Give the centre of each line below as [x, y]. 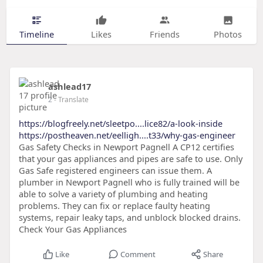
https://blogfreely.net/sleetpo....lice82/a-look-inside [120, 124]
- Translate [71, 100]
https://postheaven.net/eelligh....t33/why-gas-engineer [127, 135]
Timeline [36, 34]
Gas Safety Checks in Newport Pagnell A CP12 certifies [126, 147]
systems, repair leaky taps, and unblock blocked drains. [129, 218]
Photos [228, 34]
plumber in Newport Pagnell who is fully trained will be [129, 182]
